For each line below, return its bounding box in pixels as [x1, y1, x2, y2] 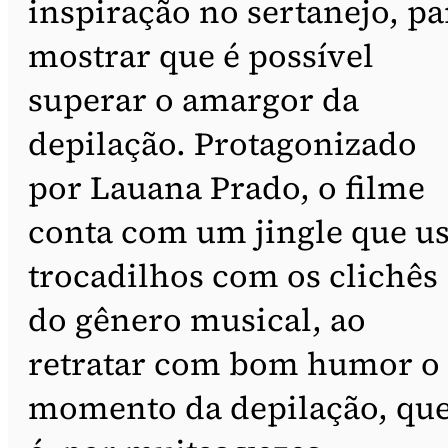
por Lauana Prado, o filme [28, 165, 425, 210]
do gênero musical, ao [28, 297, 366, 342]
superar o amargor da [28, 77, 359, 122]
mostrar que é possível [28, 33, 374, 78]
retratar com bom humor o [28, 341, 440, 386]
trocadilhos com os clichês [28, 253, 438, 298]
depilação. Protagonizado [28, 121, 417, 166]
